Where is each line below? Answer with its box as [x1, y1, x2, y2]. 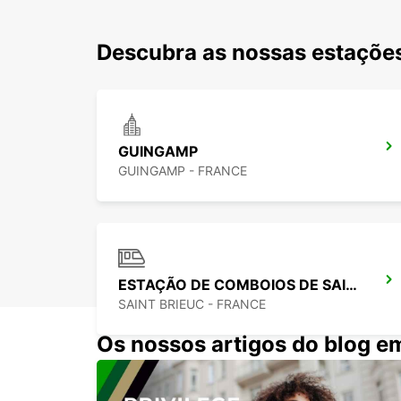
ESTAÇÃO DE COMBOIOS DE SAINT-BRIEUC [346, 276, 357, 294]
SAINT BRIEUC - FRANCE [118, 296, 266, 312]
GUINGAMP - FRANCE [118, 163, 247, 179]
